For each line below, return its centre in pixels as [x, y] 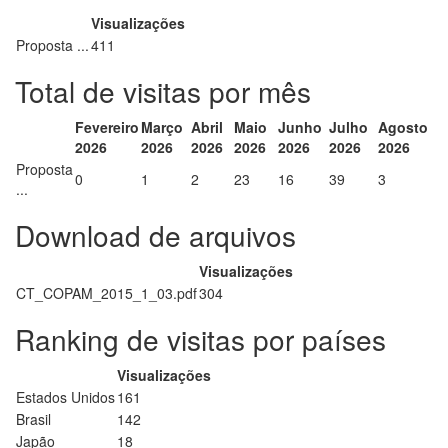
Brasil [33, 419]
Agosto [403, 127]
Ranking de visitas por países [200, 339]
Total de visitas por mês [163, 91]
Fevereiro [107, 127]
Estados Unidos [65, 397]
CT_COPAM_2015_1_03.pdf [106, 293]
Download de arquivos [155, 235]
